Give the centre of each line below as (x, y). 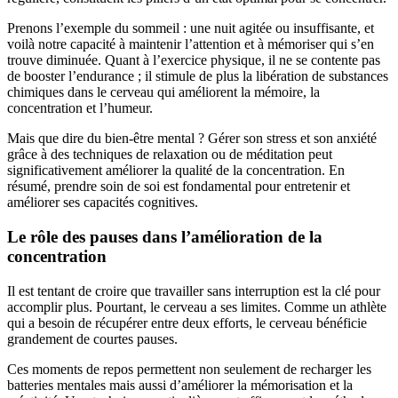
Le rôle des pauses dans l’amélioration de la (165, 236)
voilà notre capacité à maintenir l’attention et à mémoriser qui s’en (191, 44)
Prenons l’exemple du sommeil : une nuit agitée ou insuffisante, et (191, 28)
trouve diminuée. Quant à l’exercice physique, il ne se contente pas (194, 60)
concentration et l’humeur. (80, 108)
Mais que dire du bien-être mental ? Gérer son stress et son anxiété (192, 139)
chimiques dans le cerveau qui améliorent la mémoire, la (163, 92)
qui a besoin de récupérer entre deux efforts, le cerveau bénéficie (187, 322)
